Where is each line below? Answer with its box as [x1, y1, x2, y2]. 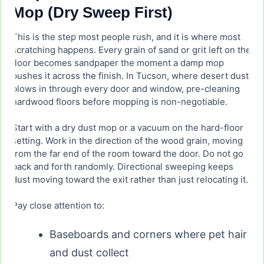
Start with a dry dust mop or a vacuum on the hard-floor [12, 122, 243, 134]
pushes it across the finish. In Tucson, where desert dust [12, 70, 249, 82]
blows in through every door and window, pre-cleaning [12, 83, 240, 95]
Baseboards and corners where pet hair [49, 228, 247, 241]
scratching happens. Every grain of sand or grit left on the [12, 44, 251, 56]
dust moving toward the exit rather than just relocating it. [12, 174, 248, 186]
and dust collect [49, 246, 129, 259]
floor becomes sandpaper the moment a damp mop [12, 57, 224, 69]
